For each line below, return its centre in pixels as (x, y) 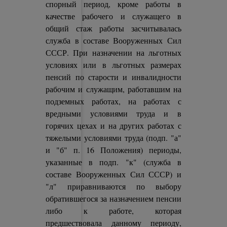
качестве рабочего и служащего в (113, 16)
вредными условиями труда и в (113, 113)
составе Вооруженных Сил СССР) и (113, 174)
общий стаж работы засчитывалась (113, 28)
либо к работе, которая (113, 211)
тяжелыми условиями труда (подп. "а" (113, 138)
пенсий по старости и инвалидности (113, 77)
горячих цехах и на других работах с (113, 125)
